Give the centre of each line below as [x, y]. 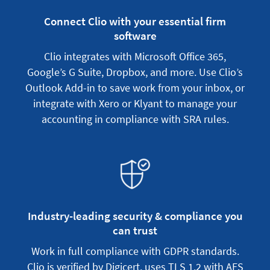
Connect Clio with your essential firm [135, 21]
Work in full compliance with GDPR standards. [135, 251]
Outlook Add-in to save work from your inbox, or [135, 88]
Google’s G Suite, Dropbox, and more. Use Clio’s [135, 72]
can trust [135, 231]
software [135, 36]
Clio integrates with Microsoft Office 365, [135, 57]
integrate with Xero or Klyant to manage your [135, 104]
